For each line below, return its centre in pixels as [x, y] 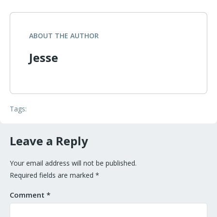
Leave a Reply [50, 141]
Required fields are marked [53, 175]
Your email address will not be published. [73, 163]
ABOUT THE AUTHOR [64, 36]
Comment [28, 195]
